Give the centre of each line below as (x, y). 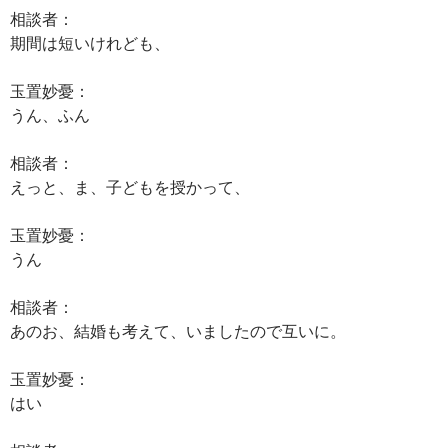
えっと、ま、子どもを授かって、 (130, 186)
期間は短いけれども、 (90, 42)
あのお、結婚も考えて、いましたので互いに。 (178, 330)
